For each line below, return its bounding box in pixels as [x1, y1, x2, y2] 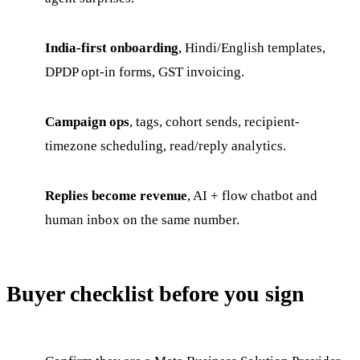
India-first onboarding [45, 39, 178, 55]
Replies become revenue [45, 187, 187, 203]
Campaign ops [45, 113, 129, 129]
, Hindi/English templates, [178, 39, 325, 55]
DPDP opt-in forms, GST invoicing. [45, 63, 244, 80]
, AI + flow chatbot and [187, 187, 317, 203]
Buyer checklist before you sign [6, 280, 305, 306]
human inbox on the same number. [45, 211, 239, 227]
